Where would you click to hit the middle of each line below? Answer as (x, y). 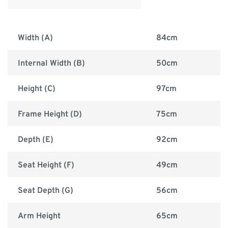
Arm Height (39, 217)
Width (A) (35, 38)
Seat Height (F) (46, 166)
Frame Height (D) (50, 115)
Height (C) (37, 89)
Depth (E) (36, 140)
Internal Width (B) (51, 64)
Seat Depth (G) (46, 191)
